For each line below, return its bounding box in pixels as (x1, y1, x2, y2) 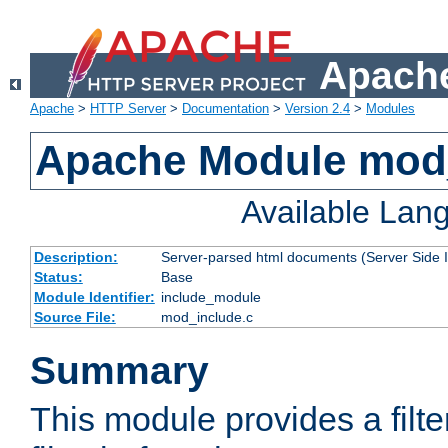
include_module (160, 289, 261, 306)
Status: (33, 269, 83, 286)
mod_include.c (160, 309, 253, 326)
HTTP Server (90, 101, 166, 117)
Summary (30, 349, 209, 393)
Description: (33, 249, 118, 266)
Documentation (182, 101, 269, 117)
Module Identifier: (33, 289, 155, 306)
